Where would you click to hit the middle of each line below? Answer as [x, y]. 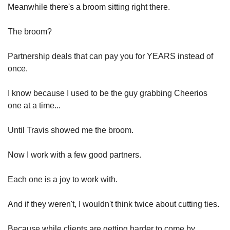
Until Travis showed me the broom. [71, 130]
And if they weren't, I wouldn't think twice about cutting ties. [113, 204]
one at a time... [34, 106]
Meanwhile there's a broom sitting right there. [89, 7]
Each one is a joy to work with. [63, 179]
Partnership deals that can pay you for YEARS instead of [110, 56]
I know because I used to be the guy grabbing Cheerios [108, 93]
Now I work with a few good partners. [74, 155]
